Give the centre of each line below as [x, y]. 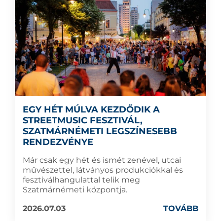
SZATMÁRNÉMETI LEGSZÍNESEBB [100, 131]
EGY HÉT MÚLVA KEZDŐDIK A [91, 109]
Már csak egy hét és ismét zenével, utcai [102, 160]
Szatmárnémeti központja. [75, 189]
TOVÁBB [181, 208]
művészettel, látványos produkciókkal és [103, 170]
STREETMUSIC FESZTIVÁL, [83, 120]
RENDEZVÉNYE [58, 142]
